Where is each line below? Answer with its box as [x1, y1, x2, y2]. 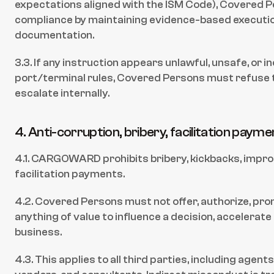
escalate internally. [15, 87, 109, 100]
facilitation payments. [15, 168, 125, 180]
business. [15, 226, 62, 239]
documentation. [15, 29, 94, 42]
